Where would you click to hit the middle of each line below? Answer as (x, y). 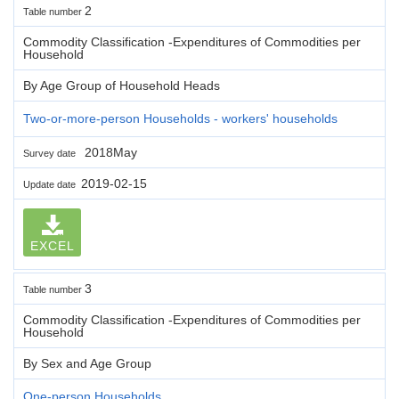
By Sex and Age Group (87, 363)
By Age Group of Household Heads (122, 85)
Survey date (52, 153)
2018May (109, 152)
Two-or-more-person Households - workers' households (180, 118)
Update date (52, 184)
